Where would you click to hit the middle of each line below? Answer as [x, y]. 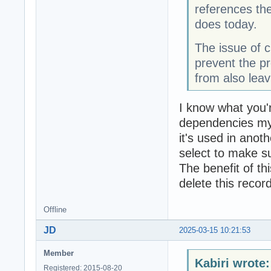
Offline [55, 210]
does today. [226, 24]
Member [59, 253]
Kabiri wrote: [232, 263]
